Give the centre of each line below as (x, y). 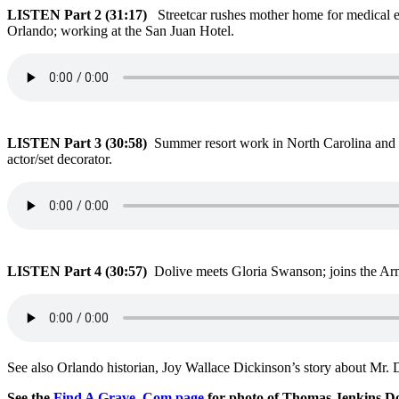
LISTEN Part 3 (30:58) (81, 143)
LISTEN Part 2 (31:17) (82, 15)
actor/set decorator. (60, 159)
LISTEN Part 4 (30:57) (81, 272)
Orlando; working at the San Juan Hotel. (121, 31)
